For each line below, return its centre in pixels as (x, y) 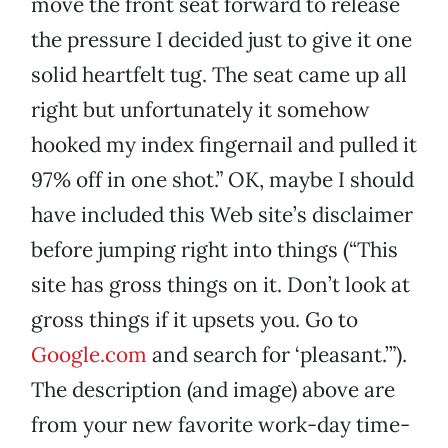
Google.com (89, 355)
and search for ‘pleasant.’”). (277, 355)
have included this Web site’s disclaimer (222, 215)
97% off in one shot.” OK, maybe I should (222, 180)
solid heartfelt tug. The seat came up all (219, 75)
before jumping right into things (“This (214, 250)
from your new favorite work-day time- (220, 425)
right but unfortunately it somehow (200, 110)
